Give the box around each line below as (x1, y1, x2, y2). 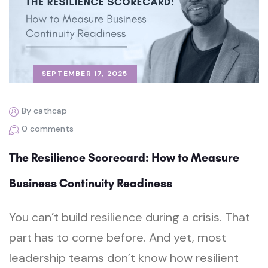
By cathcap (22, 105, 67, 117)
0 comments (22, 123, 74, 135)
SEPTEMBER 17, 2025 (42, 69, 128, 79)
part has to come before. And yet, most (9, 230, 226, 246)
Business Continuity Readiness (9, 176, 172, 191)
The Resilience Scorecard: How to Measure (9, 150, 239, 165)
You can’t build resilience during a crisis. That (9, 209, 250, 226)
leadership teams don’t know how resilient (9, 250, 239, 266)
